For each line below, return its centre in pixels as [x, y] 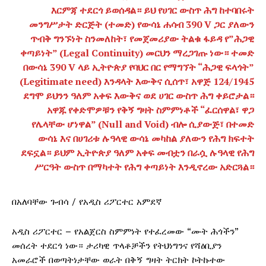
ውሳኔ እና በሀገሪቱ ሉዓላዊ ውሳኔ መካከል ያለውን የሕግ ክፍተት [146, 139]
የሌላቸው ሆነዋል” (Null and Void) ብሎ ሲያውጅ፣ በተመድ [143, 124]
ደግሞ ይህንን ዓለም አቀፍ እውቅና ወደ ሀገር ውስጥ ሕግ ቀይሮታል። [139, 96]
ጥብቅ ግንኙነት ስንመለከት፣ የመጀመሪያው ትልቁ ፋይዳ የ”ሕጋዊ [142, 39]
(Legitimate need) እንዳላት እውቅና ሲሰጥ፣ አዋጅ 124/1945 [137, 82]
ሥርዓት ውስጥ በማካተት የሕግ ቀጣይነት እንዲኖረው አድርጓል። [144, 167]
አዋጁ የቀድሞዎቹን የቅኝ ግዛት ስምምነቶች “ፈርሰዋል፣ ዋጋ [151, 110]
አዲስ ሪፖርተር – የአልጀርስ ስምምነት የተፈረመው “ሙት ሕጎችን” [125, 232]
